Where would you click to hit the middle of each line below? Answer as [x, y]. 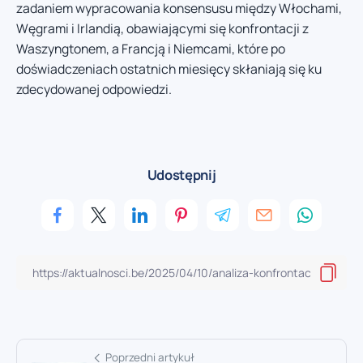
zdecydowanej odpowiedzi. [94, 89]
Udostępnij [181, 175]
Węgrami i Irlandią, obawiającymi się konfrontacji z [162, 28]
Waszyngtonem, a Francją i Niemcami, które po [151, 48]
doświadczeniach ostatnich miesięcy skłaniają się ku [169, 68]
